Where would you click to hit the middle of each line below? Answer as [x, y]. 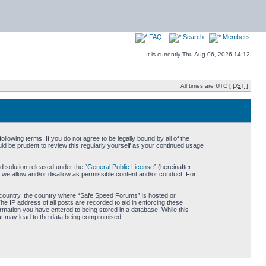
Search [192, 37]
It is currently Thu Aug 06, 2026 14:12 [198, 54]
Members [235, 37]
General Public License [120, 167]
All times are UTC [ [207, 86]
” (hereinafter [172, 167]
